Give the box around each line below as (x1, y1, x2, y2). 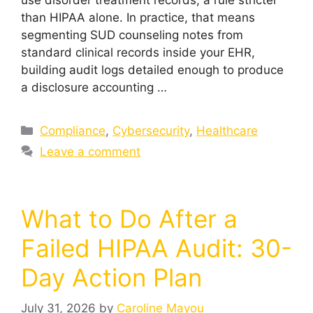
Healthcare (196, 123, 259, 138)
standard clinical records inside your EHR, (21, 45, 255, 59)
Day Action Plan (21, 262, 202, 292)
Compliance (40, 123, 106, 138)
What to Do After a (21, 203, 238, 233)
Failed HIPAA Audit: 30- (21, 233, 292, 263)
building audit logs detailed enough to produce (21, 62, 284, 77)
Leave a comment (40, 144, 141, 159)
